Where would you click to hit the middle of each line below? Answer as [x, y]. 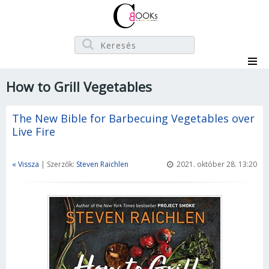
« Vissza [26, 164]
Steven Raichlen [102, 164]
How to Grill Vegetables [79, 86]
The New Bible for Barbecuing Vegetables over [133, 118]
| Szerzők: [58, 164]
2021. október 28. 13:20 [215, 164]
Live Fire [34, 131]
